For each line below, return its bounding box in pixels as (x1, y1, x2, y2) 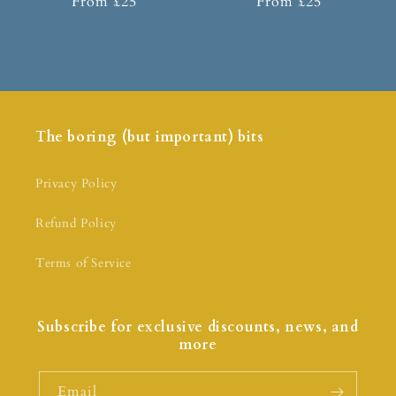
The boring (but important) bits (35, 127, 264, 148)
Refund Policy (35, 215, 117, 232)
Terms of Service (35, 255, 132, 272)
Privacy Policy (35, 175, 118, 193)
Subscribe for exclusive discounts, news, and (37, 317, 359, 338)
